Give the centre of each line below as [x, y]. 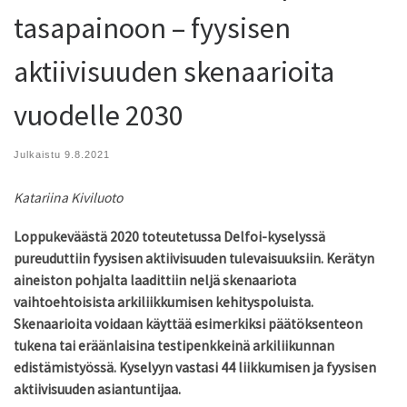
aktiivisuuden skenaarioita [174, 71]
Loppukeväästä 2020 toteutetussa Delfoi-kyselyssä [169, 237]
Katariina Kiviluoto [68, 197]
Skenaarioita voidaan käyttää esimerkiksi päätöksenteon [188, 324]
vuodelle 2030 [99, 114]
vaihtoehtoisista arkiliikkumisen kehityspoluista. [164, 303]
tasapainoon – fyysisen [152, 27]
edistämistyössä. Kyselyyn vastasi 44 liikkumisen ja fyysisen [195, 368]
